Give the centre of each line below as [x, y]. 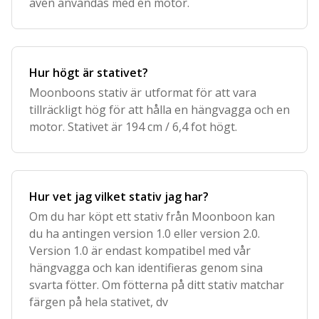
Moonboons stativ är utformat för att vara [143, 93]
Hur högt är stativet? [89, 73]
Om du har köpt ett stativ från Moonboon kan [152, 216]
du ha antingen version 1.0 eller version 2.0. [145, 234]
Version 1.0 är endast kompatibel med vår [140, 251]
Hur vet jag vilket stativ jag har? [119, 197]
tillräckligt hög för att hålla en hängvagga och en [159, 110]
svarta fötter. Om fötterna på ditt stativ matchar [157, 285]
